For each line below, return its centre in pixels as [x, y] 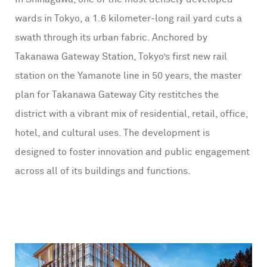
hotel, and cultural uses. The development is [112, 133]
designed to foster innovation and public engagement [132, 152]
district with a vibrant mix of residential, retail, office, [131, 114]
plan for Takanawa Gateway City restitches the [117, 95]
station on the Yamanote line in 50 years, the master [128, 76]
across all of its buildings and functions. [104, 171]
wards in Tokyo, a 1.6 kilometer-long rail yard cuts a [128, 18]
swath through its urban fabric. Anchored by [111, 38]
